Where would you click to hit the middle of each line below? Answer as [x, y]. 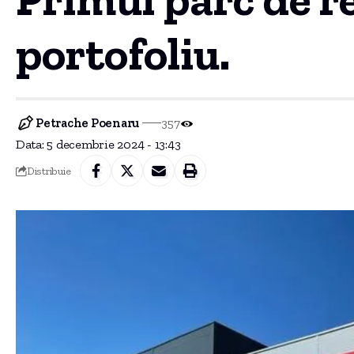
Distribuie [49, 170]
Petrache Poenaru [87, 123]
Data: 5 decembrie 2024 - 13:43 [98, 145]
